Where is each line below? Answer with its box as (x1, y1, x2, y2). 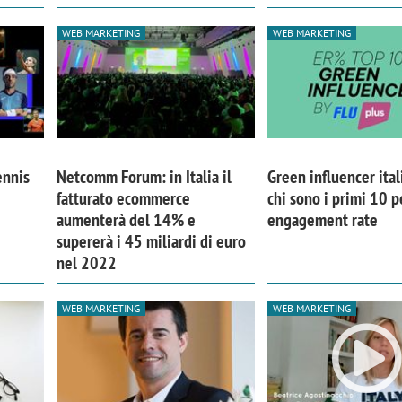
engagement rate (267, 208, 379, 232)
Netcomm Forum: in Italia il (56, 165, 232, 189)
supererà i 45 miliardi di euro (56, 230, 246, 254)
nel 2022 (56, 251, 117, 275)
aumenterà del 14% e (56, 208, 196, 232)
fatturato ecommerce (56, 187, 190, 211)
